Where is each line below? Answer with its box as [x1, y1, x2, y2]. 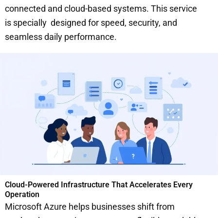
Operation [5, 189, 39, 199]
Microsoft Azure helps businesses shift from [5, 201, 175, 212]
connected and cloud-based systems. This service [5, 3, 197, 14]
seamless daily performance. [5, 31, 117, 42]
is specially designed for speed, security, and [5, 17, 177, 28]
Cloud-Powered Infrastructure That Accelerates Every [5, 180, 193, 189]
